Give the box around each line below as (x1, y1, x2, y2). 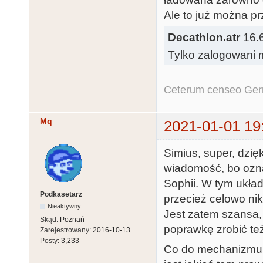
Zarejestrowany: (40, 225, 93, 234)
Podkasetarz (40, 190, 82, 198)
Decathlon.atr (168, 31, 240, 43)
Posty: (40, 236, 61, 245)
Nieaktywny (48, 202, 82, 210)
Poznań (60, 215, 85, 224)
